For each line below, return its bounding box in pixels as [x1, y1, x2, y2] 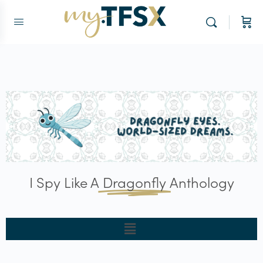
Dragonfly [102, 171, 166, 191]
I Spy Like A [29, 171, 99, 191]
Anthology [169, 171, 234, 191]
